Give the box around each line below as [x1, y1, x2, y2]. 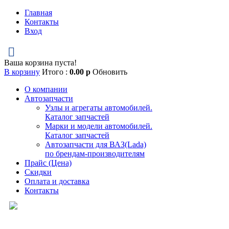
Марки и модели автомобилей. [45, 122, 152, 130]
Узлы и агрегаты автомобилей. [45, 103, 152, 112]
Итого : [42, 67, 70, 76]
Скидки [25, 168, 52, 176]
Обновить [93, 67, 127, 76]
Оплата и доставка [25, 177, 89, 186]
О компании [25, 85, 67, 94]
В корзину [4, 67, 40, 76]
